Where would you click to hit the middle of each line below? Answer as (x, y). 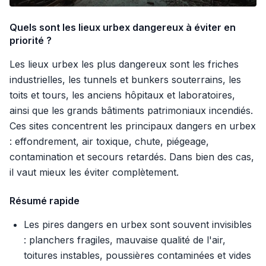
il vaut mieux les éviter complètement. (94, 172)
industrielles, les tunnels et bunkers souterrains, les (125, 80)
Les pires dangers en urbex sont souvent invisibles (138, 225)
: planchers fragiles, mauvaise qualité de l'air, (125, 240)
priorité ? (31, 41)
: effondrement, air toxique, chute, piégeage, (109, 142)
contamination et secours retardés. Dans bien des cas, (132, 157)
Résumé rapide (45, 201)
